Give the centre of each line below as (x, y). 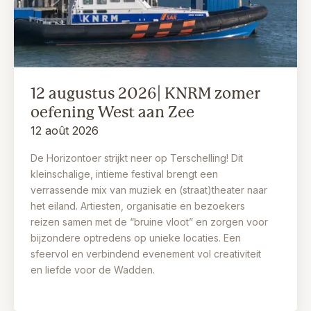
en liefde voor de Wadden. (93, 270)
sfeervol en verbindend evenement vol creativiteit (146, 254)
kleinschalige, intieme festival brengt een (124, 174)
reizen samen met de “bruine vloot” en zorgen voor (149, 222)
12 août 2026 (65, 131)
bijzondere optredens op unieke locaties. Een (136, 238)
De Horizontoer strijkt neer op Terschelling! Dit (137, 158)
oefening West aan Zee (112, 112)
